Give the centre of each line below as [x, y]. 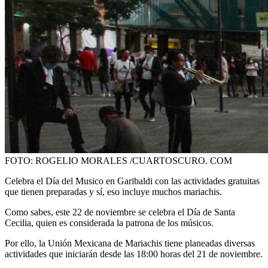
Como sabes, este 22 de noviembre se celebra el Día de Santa [120, 212]
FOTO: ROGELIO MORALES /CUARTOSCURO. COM [118, 160]
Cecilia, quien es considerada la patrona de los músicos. [109, 223]
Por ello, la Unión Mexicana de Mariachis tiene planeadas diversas [130, 243]
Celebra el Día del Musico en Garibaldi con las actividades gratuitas [132, 181]
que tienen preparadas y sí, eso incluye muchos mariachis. [113, 191]
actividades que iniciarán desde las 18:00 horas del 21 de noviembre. [134, 254]
